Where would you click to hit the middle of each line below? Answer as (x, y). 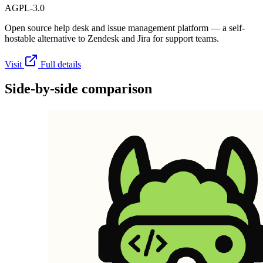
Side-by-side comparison (78, 89)
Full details (61, 64)
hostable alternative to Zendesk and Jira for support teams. (112, 38)
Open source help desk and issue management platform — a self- (125, 28)
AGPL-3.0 (25, 8)
